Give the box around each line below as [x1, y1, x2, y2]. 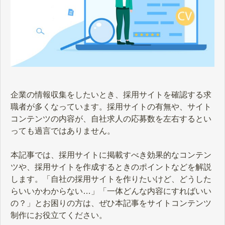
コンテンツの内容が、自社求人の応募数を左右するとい [11, 115, 211, 124]
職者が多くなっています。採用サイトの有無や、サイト [11, 102, 211, 111]
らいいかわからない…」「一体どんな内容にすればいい [11, 187, 211, 196]
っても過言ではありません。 [11, 127, 115, 136]
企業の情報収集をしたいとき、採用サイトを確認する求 [11, 90, 211, 99]
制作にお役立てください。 [11, 211, 107, 220]
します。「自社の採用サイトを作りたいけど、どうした [11, 175, 211, 184]
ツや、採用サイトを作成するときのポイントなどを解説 [11, 163, 211, 172]
